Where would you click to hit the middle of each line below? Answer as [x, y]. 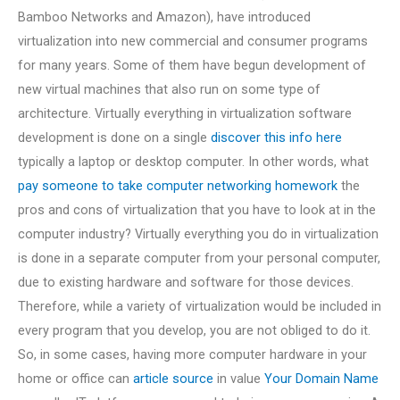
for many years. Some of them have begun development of [192, 65]
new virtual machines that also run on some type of [169, 89]
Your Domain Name [321, 378]
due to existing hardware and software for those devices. [186, 282]
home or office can [75, 378]
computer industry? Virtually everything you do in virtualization [198, 233]
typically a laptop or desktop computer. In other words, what [193, 161]
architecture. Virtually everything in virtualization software [185, 113]
